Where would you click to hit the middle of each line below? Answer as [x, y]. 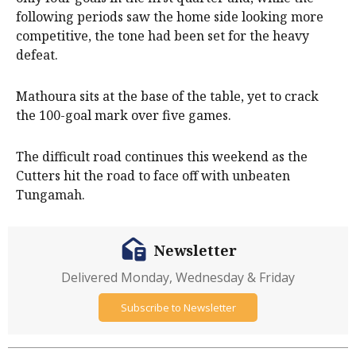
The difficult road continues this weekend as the [162, 157]
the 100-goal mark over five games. [124, 116]
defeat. [37, 55]
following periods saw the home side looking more [170, 17]
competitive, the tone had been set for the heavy [163, 36]
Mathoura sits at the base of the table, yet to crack [167, 97]
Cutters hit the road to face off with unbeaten [153, 176]
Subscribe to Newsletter [178, 307]
